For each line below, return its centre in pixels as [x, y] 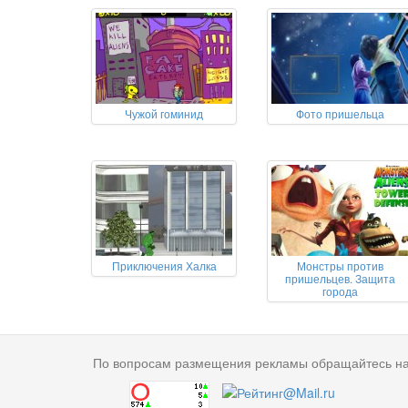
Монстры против [340, 266]
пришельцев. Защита [340, 279]
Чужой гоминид [164, 114]
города [340, 291]
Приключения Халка [164, 266]
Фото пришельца [340, 114]
